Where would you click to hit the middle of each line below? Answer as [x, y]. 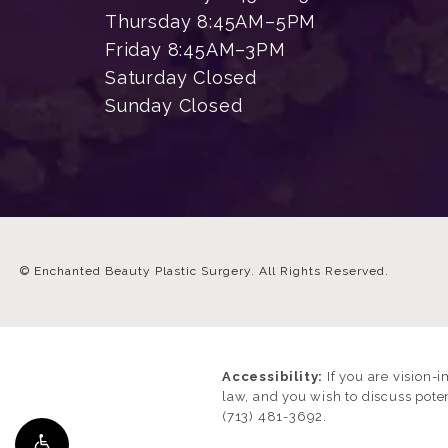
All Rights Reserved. [324, 271]
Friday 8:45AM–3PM [195, 50]
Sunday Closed [174, 106]
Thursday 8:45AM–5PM [211, 22]
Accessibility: [273, 376]
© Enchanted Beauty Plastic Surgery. [139, 271]
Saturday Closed [181, 78]
